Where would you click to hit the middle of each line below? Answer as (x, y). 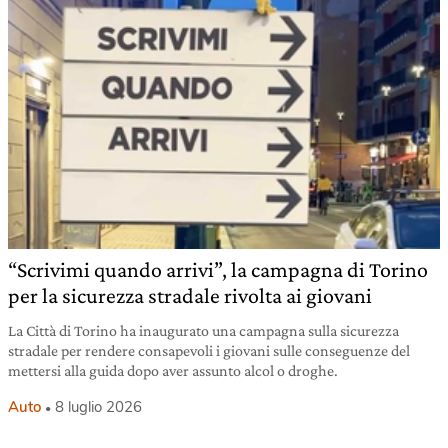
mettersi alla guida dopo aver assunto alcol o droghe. (173, 371)
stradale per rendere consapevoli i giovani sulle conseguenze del (209, 351)
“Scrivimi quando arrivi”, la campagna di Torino (218, 270)
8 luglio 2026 (98, 407)
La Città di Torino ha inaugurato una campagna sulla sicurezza (203, 331)
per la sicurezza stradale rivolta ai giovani (190, 296)
